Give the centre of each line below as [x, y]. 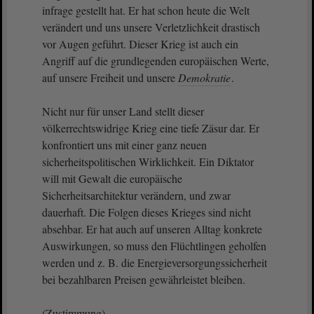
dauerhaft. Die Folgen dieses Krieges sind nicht [146, 212]
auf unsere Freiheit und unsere [110, 77]
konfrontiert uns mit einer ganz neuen [124, 145]
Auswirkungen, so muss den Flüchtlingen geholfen [154, 246]
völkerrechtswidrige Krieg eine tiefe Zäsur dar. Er [151, 128]
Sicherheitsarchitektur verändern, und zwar [136, 195]
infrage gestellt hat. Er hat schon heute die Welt [146, 10]
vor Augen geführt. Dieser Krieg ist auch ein [140, 44]
